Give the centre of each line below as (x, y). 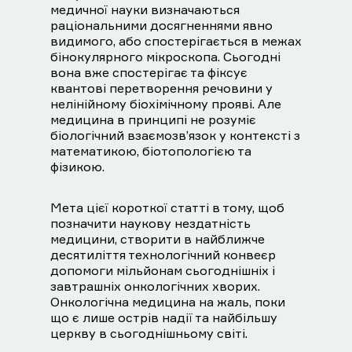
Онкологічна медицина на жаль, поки (168, 302)
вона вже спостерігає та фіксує (149, 73)
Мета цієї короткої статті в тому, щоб (167, 208)
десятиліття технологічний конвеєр (163, 255)
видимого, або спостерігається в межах (176, 41)
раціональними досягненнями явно (161, 26)
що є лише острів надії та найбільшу (164, 318)
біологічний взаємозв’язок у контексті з (175, 136)
